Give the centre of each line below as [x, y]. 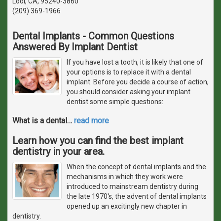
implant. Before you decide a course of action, [138, 82]
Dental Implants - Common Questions [93, 36]
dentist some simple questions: [115, 101]
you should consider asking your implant [129, 92]
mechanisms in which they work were [125, 176]
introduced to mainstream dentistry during [132, 186]
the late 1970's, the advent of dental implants [137, 196]
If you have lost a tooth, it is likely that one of [135, 62]
